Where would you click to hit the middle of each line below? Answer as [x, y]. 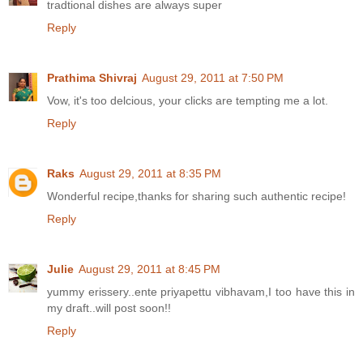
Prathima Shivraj [92, 78]
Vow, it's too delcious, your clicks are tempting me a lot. [188, 101]
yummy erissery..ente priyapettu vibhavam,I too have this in [201, 292]
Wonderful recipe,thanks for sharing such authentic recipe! [196, 196]
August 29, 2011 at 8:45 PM [149, 269]
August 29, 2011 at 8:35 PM [150, 174]
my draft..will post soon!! [109, 308]
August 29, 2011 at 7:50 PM [213, 78]
